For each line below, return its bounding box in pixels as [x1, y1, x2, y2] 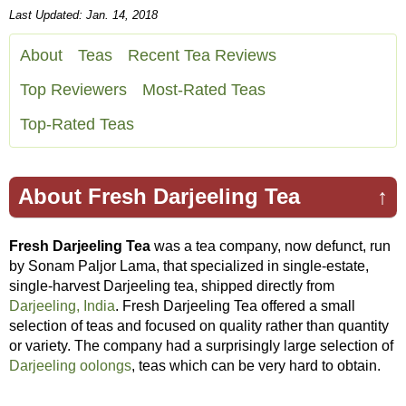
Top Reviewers [20, 81, 127, 99]
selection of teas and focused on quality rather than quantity [9, 317, 389, 333]
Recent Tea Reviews [128, 46, 276, 64]
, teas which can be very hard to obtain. [131, 357, 381, 373]
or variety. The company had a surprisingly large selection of [9, 337, 393, 353]
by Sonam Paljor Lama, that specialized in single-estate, [9, 257, 369, 274]
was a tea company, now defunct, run [150, 237, 391, 254]
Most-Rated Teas [142, 81, 266, 99]
